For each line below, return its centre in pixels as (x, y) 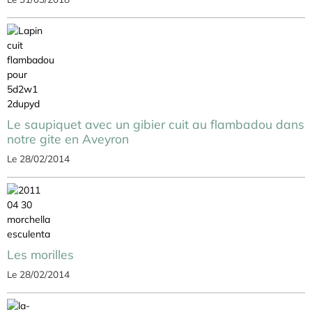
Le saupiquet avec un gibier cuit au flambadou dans (156, 124)
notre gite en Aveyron (68, 138)
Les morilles (40, 254)
